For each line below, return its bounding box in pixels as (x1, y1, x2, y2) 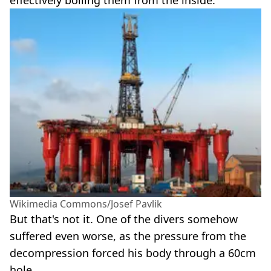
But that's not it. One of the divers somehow (10, 212, 238, 227)
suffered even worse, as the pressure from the (10, 229, 246, 244)
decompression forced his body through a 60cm (10, 246, 256, 261)
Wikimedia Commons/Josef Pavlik (10, 197, 162, 211)
